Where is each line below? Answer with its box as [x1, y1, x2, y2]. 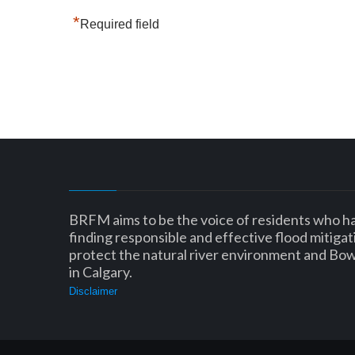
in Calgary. [69, 263, 132, 281]
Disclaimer [69, 285, 117, 297]
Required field [80, 17, 159, 31]
